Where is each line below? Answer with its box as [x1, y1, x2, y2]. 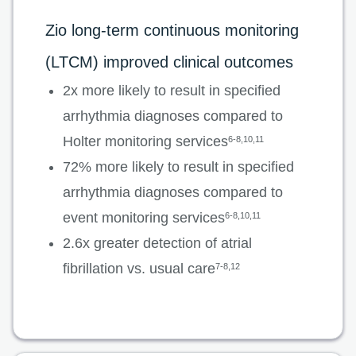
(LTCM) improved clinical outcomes [45, 53, 293, 72]
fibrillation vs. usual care [63, 261, 215, 277]
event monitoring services [63, 210, 225, 226]
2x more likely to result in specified [63, 83, 281, 99]
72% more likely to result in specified [63, 159, 294, 176]
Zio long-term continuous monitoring [45, 21, 299, 40]
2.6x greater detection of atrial [63, 235, 252, 252]
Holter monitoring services [63, 133, 228, 150]
